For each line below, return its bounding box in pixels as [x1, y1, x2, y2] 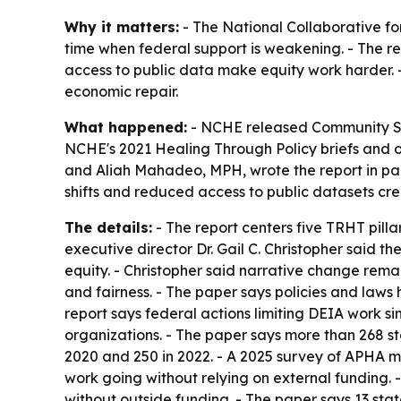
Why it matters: [64, 18, 179, 37]
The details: [64, 218, 152, 237]
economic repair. [64, 82, 178, 101]
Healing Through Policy [155, 140, 317, 158]
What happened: [64, 118, 187, 137]
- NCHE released [187, 118, 311, 137]
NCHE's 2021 [64, 140, 155, 158]
